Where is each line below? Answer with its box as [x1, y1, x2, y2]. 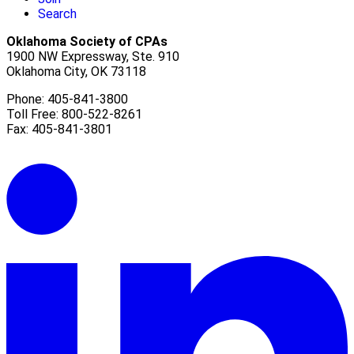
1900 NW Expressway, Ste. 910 [6, 49, 179, 65]
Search [38, 6, 77, 22]
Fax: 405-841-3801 [6, 122, 112, 137]
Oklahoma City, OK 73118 [6, 64, 146, 80]
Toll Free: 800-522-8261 [6, 107, 142, 122]
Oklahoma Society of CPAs [6, 34, 168, 50]
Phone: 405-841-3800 [6, 92, 128, 107]
